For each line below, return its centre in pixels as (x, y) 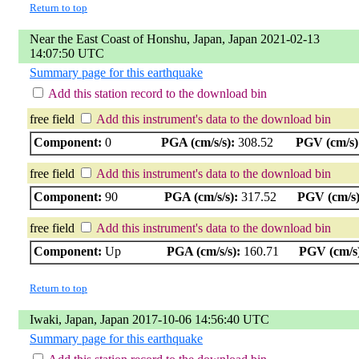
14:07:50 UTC (67, 53)
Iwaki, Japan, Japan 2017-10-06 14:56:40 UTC (149, 319)
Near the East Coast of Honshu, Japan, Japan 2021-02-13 (175, 38)
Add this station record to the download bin (157, 93)
